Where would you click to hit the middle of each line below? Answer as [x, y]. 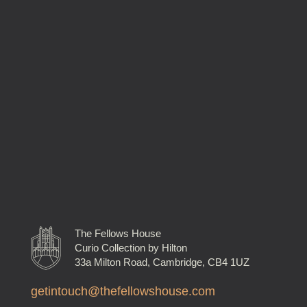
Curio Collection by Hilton [131, 248]
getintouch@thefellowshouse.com [123, 292]
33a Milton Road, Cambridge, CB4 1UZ [162, 262]
